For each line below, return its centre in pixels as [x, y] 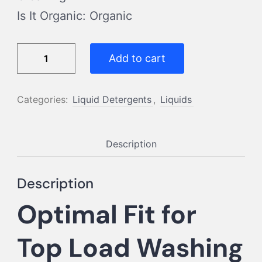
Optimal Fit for [107, 214]
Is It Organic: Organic [75, 15]
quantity [39, 135]
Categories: [44, 99]
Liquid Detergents [112, 99]
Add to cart [137, 58]
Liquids [176, 99]
